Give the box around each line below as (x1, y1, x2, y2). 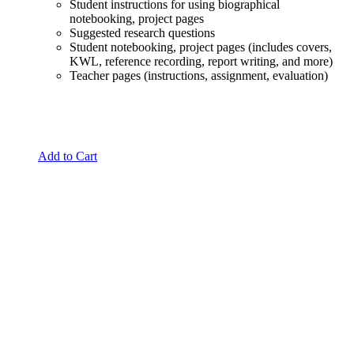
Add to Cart (38, 149, 97, 163)
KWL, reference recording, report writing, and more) (70, 54, 333, 68)
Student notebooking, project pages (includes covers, (70, 40, 332, 54)
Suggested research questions (70, 25, 215, 40)
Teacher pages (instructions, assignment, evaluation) (70, 68, 328, 82)
